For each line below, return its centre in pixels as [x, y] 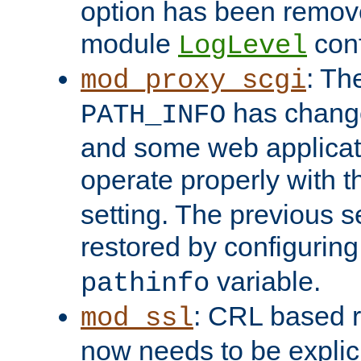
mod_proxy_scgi [193, 81]
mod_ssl [137, 319]
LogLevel [243, 46]
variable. [265, 282]
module [129, 44]
